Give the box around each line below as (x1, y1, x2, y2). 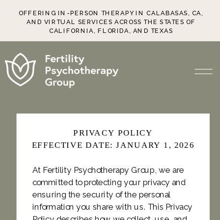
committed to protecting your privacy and (32, 177, 186, 187)
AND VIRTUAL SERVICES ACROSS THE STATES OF (26, 18, 196, 26)
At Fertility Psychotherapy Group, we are (32, 165, 185, 175)
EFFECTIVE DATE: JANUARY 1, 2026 (31, 140, 194, 150)
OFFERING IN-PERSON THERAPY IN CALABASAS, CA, (19, 9, 204, 17)
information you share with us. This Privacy (32, 202, 193, 212)
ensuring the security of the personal (32, 190, 171, 199)
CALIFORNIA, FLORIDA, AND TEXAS (49, 27, 173, 34)
